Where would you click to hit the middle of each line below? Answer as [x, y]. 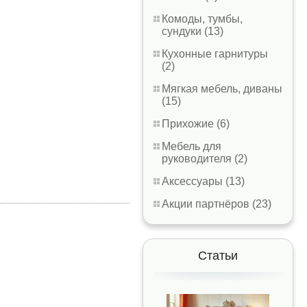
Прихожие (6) [196, 124]
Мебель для [192, 146]
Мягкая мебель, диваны [222, 89]
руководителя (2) [205, 159]
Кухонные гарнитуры [215, 54]
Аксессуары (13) [203, 181]
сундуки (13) [193, 31]
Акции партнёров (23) [217, 204]
